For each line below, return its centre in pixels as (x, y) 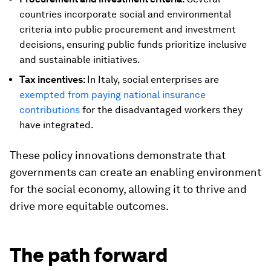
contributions (50, 110)
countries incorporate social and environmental (125, 15)
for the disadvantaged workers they (161, 110)
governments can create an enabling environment (135, 172)
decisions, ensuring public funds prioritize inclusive (133, 45)
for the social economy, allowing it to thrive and (128, 189)
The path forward (89, 255)
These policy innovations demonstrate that (118, 155)
